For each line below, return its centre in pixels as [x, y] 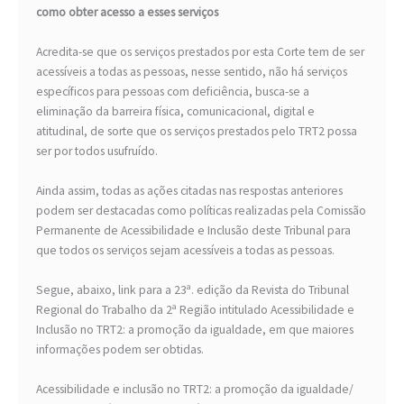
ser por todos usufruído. [97, 151]
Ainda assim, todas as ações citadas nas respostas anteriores [189, 191]
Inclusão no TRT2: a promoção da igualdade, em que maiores [195, 330]
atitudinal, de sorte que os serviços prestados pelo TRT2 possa [197, 132]
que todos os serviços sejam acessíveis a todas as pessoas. [185, 251]
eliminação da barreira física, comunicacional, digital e [175, 112]
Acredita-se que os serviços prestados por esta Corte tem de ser [200, 52]
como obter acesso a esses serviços [127, 13]
